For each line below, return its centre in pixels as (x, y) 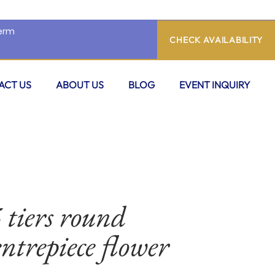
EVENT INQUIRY (215, 84)
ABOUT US (80, 84)
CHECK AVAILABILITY (216, 40)
